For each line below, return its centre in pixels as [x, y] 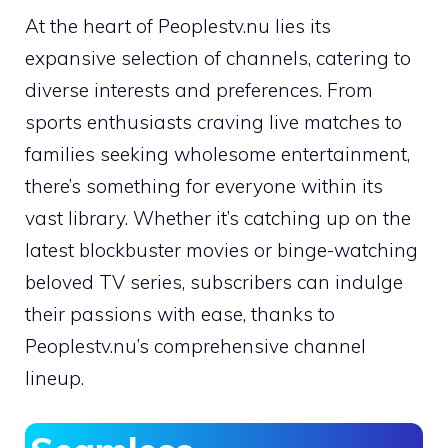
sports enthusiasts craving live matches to [213, 122]
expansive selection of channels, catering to [218, 58]
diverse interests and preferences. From [199, 90]
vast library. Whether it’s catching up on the [218, 218]
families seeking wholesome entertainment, [217, 154]
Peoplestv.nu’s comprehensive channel [195, 346]
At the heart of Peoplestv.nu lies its [178, 26]
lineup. [54, 378]
